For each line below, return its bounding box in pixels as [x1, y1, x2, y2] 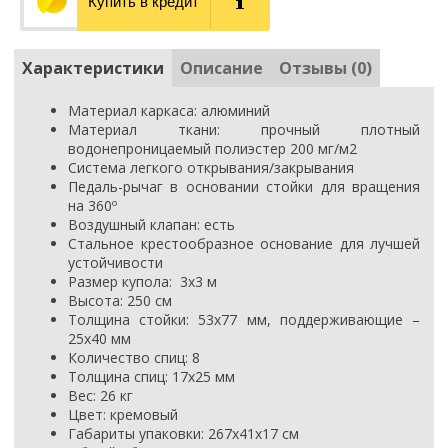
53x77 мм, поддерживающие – [198, 310, 421, 330]
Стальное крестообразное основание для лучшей [68, 234, 420, 254]
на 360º [68, 196, 117, 216]
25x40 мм [68, 329, 131, 349]
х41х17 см [232, 424, 299, 444]
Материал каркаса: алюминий [68, 101, 274, 121]
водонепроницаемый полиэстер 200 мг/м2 [68, 139, 357, 159]
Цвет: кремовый [68, 405, 178, 425]
